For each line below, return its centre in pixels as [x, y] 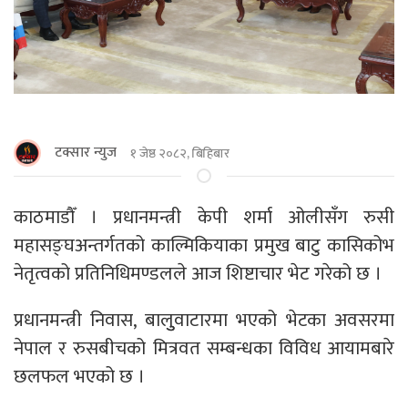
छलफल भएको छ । [79, 377]
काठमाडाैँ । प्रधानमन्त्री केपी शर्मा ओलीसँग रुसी [204, 218]
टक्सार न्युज [86, 153]
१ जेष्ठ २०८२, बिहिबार [180, 153]
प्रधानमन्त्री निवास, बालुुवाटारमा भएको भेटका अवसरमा [204, 321]
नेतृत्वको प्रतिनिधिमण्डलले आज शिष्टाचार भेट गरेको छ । [198, 274]
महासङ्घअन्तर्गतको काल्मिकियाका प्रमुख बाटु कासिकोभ [204, 246]
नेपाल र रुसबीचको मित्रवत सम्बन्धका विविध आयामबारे [204, 349]
